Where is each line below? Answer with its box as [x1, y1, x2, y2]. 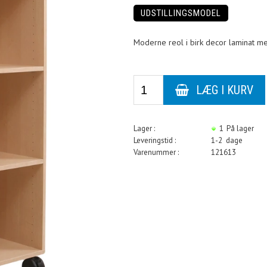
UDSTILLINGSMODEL [141, 8, 221, 18]
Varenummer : [133, 147, 179, 157]
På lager [226, 123, 256, 133]
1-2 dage [211, 135, 243, 145]
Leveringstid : [133, 135, 176, 145]
